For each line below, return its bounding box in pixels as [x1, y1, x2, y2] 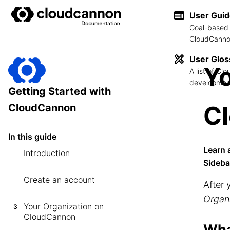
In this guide [8, 131, 56, 142]
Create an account [24, 175, 95, 185]
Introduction [24, 148, 70, 158]
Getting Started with [8, 85, 111, 98]
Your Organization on [24, 201, 104, 212]
